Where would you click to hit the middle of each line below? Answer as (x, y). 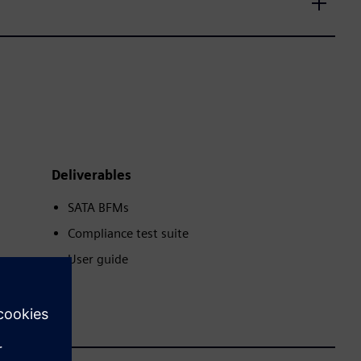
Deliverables (91, 175)
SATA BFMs (98, 207)
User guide (98, 259)
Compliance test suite (128, 233)
